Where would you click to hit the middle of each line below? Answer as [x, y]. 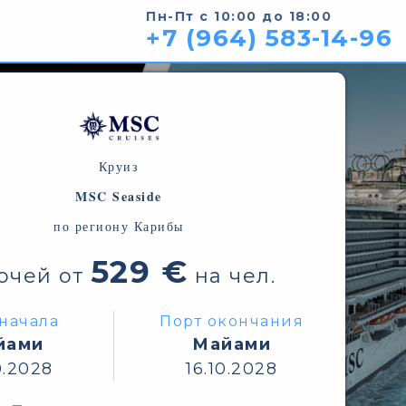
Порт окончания [232, 321]
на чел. [232, 276]
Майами [232, 344]
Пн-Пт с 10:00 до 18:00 [239, 16]
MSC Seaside [119, 196]
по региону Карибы [119, 226]
